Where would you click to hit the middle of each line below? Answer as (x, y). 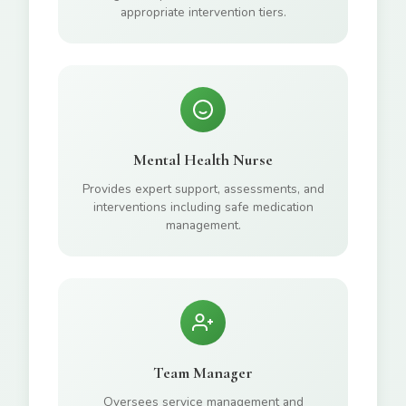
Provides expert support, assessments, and (203, 189)
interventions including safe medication (203, 207)
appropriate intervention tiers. (203, 12)
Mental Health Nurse (203, 160)
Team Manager (203, 373)
